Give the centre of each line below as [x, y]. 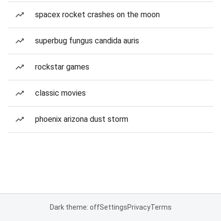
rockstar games [62, 67]
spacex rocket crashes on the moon [97, 15]
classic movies [60, 93]
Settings [113, 207]
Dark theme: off [74, 207]
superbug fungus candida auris [87, 41]
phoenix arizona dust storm [82, 119]
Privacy [139, 207]
